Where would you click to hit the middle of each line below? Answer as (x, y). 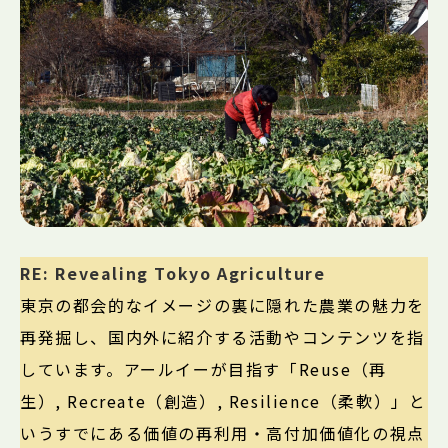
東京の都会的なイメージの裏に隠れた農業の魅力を (222, 305)
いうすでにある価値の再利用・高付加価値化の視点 (222, 433)
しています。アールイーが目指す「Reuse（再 (203, 369)
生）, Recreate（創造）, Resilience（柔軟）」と (223, 401)
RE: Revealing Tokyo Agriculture (173, 273)
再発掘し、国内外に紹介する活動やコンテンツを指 (222, 337)
